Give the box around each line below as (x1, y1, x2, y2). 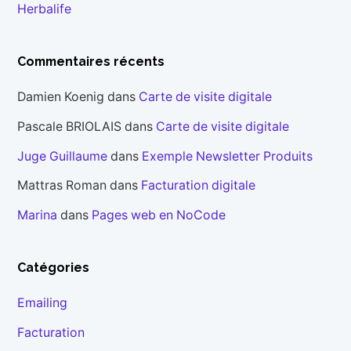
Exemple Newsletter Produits (142, 148, 313, 164)
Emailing (17, 295, 68, 311)
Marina (17, 208, 58, 223)
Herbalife (17, 2, 72, 17)
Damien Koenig (17, 89, 105, 105)
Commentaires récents (17, 53, 165, 69)
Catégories (17, 259, 90, 275)
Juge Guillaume (17, 148, 108, 164)
